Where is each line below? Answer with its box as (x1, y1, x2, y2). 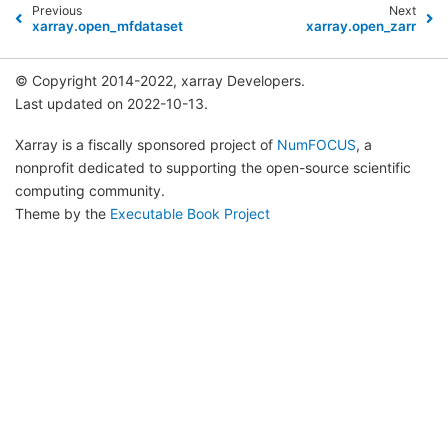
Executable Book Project (110, 204, 270, 222)
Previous (31, 3, 82, 19)
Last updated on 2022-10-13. (15, 94, 208, 112)
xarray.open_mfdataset (32, 18, 184, 35)
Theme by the (15, 204, 110, 222)
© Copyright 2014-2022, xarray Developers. (15, 71, 305, 89)
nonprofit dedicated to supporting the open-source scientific (15, 158, 411, 176)
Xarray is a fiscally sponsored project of (15, 135, 277, 153)
